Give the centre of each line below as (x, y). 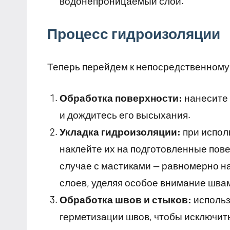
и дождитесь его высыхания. (125, 115)
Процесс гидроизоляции (134, 34)
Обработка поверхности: (121, 98)
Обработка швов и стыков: (126, 200)
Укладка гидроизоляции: (120, 132)
